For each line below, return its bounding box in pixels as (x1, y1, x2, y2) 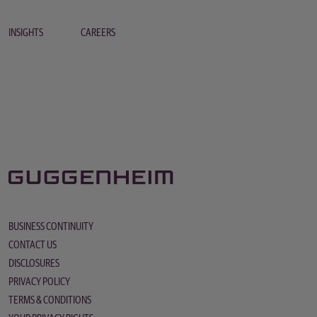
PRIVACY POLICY (8, 276, 70, 287)
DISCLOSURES (8, 258, 59, 269)
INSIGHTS (8, 27, 43, 38)
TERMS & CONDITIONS (8, 294, 91, 306)
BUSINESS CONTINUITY (8, 221, 93, 232)
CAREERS (81, 27, 115, 38)
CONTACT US (8, 239, 57, 250)
